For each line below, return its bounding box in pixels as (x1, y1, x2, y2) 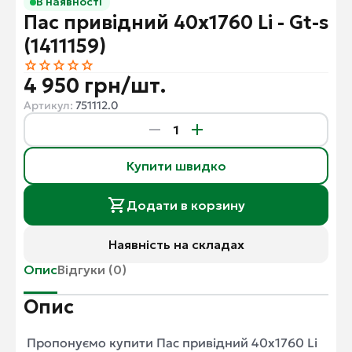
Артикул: (24, 98, 75, 113)
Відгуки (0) (57, 262, 126, 278)
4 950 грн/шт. (24, 73, 166, 99)
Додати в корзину (126, 197, 245, 214)
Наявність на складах (108, 236, 244, 253)
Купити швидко (126, 158, 226, 174)
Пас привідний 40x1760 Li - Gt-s (24, 11, 328, 35)
